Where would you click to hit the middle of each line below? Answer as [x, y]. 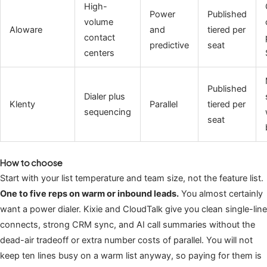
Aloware [26, 30]
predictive [169, 46]
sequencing [107, 112]
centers [99, 53]
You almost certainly [221, 194]
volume [98, 22]
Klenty [22, 105]
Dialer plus [104, 97]
